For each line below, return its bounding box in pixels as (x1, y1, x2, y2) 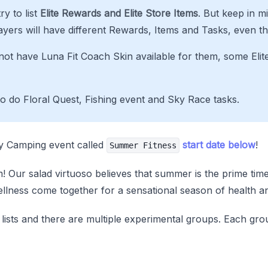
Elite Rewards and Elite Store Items (40, 7, 198, 19)
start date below (182, 139, 255, 151)
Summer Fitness (109, 141, 176, 150)
